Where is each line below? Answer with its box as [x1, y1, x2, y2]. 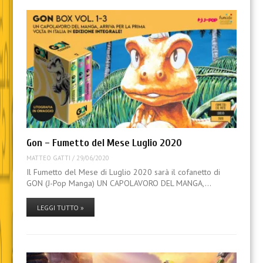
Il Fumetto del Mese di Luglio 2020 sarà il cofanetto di [26, 167, 220, 178]
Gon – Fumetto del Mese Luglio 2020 [26, 137, 182, 150]
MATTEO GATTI [26, 153, 70, 162]
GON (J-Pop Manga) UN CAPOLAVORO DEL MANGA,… [26, 178, 211, 189]
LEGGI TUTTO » [36, 203, 84, 213]
